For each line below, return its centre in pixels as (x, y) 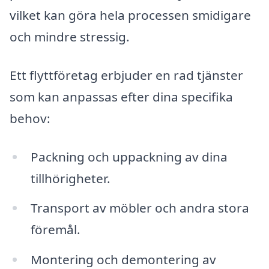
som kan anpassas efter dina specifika (121, 96)
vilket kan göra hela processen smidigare (130, 15)
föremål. (55, 230)
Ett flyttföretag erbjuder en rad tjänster (126, 75)
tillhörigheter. (70, 178)
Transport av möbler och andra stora (140, 208)
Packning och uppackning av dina (129, 156)
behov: (30, 118)
